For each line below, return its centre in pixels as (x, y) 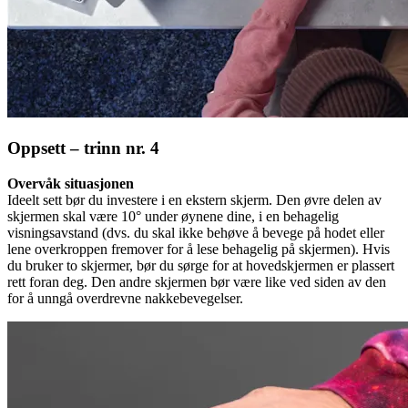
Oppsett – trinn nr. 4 (83, 148)
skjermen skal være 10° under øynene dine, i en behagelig (173, 216)
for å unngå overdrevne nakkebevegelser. (125, 298)
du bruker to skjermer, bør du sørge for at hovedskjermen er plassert (201, 265)
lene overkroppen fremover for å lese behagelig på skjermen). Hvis (199, 249)
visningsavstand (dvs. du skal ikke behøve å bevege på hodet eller (196, 232)
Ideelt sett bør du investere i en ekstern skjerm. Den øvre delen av (194, 199)
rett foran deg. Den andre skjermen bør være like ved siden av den (197, 281)
